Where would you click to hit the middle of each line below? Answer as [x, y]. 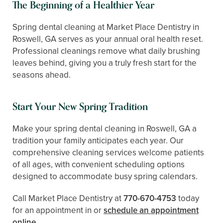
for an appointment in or [58, 210]
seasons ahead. [42, 75]
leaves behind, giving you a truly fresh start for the [105, 63]
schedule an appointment [151, 210]
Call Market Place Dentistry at [68, 198]
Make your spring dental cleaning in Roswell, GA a [105, 128]
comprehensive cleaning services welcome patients [108, 152]
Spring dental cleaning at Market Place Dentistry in [106, 27]
